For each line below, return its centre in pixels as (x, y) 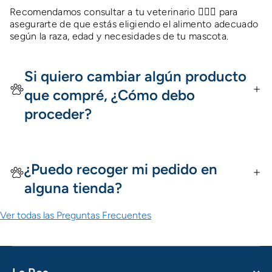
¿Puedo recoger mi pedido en (121, 169)
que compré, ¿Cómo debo (110, 95)
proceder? (58, 114)
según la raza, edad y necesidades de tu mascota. (119, 36)
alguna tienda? (73, 188)
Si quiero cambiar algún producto (135, 76)
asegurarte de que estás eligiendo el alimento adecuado (134, 24)
